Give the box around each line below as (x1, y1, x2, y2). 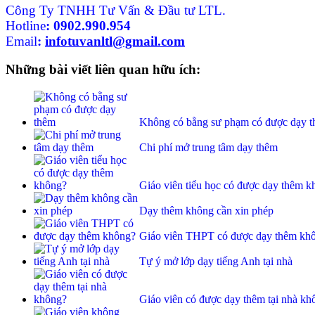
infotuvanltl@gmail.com (45, 33, 185, 49)
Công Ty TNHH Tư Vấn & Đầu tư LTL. (6, 2, 226, 18)
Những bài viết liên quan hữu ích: (6, 62, 200, 77)
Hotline (6, 18, 46, 33)
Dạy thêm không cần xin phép (139, 205, 274, 217)
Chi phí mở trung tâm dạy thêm (139, 141, 278, 154)
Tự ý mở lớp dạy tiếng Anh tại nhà (139, 255, 292, 268)
